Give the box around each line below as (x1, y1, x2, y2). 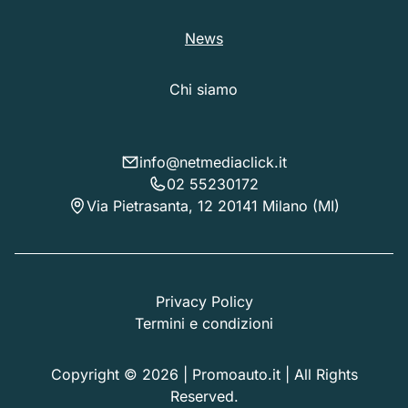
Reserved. (169, 386, 239, 405)
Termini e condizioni (135, 313, 273, 332)
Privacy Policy (155, 291, 253, 311)
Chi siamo (169, 79, 239, 98)
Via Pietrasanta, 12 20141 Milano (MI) (86, 196, 340, 215)
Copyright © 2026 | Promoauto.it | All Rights (50, 364, 358, 383)
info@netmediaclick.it (138, 152, 287, 171)
